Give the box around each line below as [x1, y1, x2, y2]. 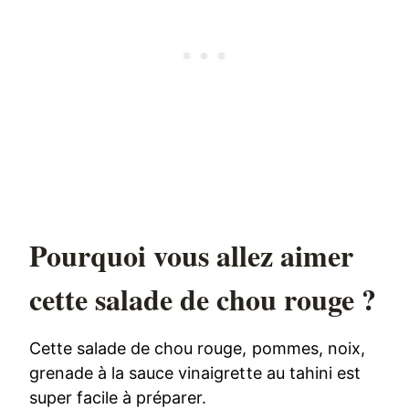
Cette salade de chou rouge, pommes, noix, [29, 339, 365, 359]
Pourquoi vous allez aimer [29, 234, 354, 278]
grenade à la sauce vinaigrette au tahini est [29, 363, 361, 383]
